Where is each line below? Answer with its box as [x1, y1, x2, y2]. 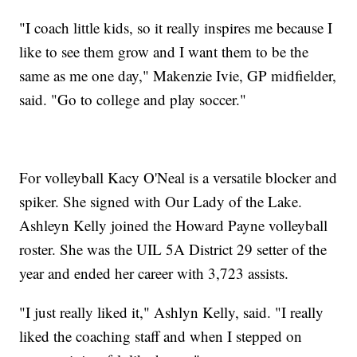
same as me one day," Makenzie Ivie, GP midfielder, [19, 65, 337, 85]
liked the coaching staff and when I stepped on [19, 325, 303, 346]
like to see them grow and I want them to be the [19, 41, 309, 61]
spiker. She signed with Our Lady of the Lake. [19, 190, 303, 211]
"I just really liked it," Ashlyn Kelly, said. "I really [19, 301, 324, 322]
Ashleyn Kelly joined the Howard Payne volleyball [19, 214, 328, 235]
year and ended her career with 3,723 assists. [19, 262, 289, 283]
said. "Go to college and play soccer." [19, 88, 247, 109]
